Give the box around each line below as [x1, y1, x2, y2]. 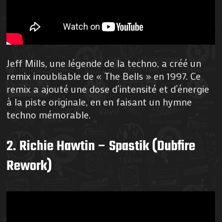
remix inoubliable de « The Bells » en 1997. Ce [6, 69, 201, 82]
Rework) [6, 155, 53, 177]
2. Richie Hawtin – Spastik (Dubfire [6, 135, 196, 158]
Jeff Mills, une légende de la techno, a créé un [6, 56, 202, 69]
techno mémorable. [6, 108, 91, 121]
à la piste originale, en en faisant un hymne [6, 95, 192, 108]
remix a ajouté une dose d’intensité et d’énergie [6, 82, 210, 95]
